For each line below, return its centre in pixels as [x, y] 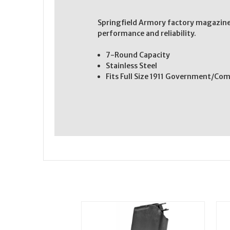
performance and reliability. [147, 33]
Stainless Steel [132, 65]
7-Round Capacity [138, 55]
